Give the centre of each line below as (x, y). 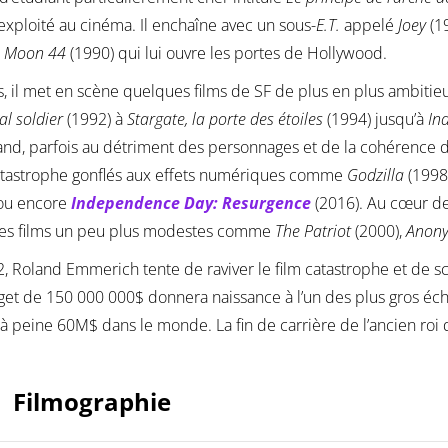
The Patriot (313, 231)
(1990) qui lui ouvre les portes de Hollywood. (226, 53)
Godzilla (375, 175)
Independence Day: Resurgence (191, 203)
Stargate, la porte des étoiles (225, 119)
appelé (369, 25)
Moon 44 (35, 53)
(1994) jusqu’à (375, 119)
